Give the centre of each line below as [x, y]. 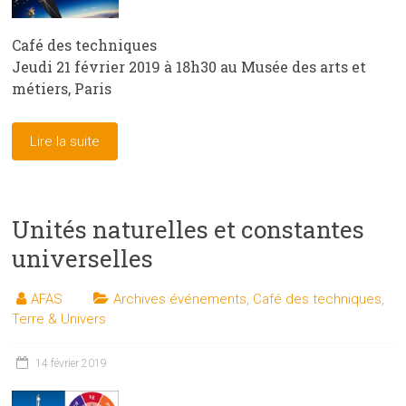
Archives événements [180, 299]
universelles [83, 258]
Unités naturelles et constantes [188, 229]
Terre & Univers [59, 319]
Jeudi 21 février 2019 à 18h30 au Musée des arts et [189, 66]
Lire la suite [65, 141]
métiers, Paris [62, 88]
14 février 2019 [72, 363]
